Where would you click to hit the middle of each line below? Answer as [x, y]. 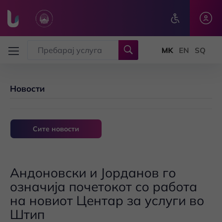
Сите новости [56, 129]
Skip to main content [42, 40]
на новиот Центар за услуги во [107, 200]
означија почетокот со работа [104, 187]
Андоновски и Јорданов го [93, 173]
